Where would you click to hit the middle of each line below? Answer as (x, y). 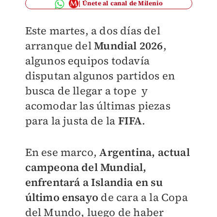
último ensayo (62, 197)
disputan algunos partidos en (100, 76)
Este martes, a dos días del (93, 31)
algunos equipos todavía (87, 61)
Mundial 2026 (129, 46)
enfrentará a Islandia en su (94, 182)
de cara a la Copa (143, 197)
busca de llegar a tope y (86, 91)
